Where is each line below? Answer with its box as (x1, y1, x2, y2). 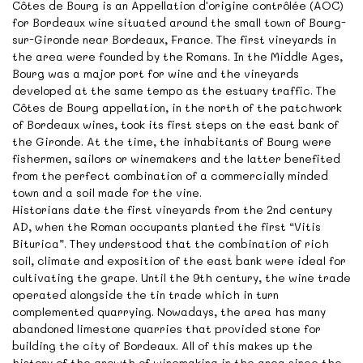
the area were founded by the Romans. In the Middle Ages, (12, 49, 343, 65)
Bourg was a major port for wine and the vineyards (12, 66, 299, 82)
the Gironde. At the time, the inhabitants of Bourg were (12, 134, 331, 150)
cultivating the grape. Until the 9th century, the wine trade (12, 270, 351, 286)
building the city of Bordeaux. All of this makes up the (12, 338, 313, 354)
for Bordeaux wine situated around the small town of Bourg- (12, 15, 346, 31)
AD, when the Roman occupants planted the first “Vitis (12, 219, 321, 235)
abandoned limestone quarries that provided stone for (12, 321, 321, 337)
